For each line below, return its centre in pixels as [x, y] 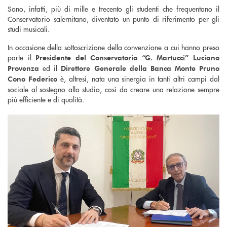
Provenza [23, 68]
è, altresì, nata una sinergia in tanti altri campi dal [138, 78]
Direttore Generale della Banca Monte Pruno [140, 68]
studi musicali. [30, 29]
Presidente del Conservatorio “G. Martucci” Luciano [128, 57]
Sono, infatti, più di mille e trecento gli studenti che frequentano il [113, 8]
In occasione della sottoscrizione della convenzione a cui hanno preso [113, 47]
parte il [22, 57]
